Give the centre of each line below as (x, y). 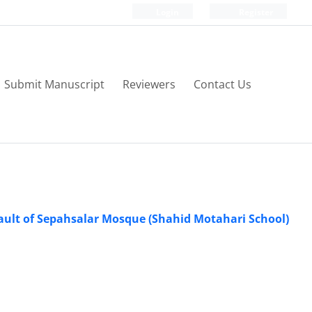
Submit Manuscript (54, 84)
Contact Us (223, 84)
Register (255, 12)
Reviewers (149, 84)
